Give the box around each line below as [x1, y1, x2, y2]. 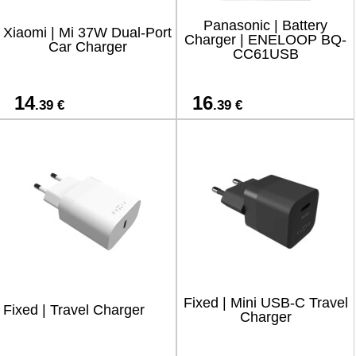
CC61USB [232, 46, 299, 62]
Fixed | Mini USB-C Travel [183, 295, 348, 311]
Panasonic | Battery [203, 17, 327, 33]
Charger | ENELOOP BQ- [184, 32, 346, 48]
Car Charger [48, 39, 127, 55]
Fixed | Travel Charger [3, 302, 145, 318]
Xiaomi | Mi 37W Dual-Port [3, 25, 172, 41]
